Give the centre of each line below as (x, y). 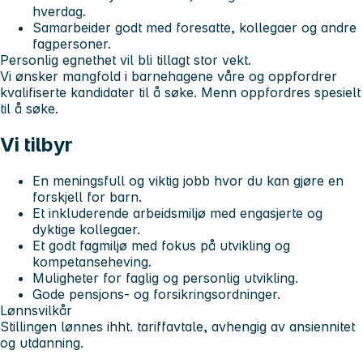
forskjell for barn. (87, 197)
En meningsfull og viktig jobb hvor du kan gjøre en (188, 181)
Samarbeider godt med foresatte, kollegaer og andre (194, 28)
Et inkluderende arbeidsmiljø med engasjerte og (177, 214)
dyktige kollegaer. (86, 230)
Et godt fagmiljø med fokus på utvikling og (161, 246)
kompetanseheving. (92, 262)
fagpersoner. (72, 44)
